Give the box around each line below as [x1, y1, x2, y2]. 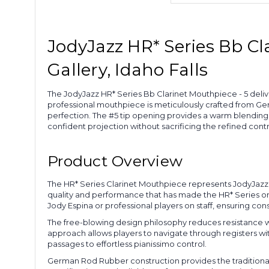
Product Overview [47, 151, 183, 170]
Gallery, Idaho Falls [47, 59, 208, 80]
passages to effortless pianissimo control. [47, 238, 207, 249]
